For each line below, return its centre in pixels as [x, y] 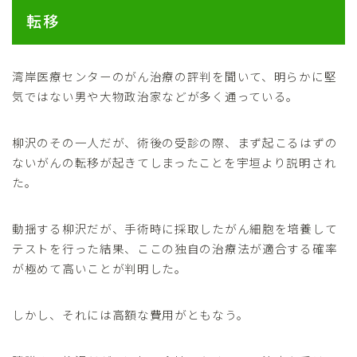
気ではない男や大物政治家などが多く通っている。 [156, 96]
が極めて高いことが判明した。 [100, 268]
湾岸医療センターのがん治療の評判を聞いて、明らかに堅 [175, 76]
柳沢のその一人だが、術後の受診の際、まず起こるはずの [175, 142]
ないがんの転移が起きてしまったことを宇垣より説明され [175, 162]
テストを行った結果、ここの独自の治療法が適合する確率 [175, 248]
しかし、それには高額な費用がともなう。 [131, 314]
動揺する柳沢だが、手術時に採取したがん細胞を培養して [175, 228]
